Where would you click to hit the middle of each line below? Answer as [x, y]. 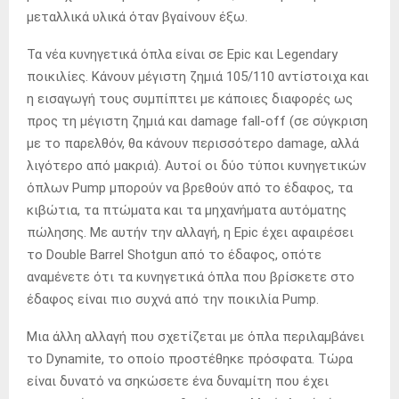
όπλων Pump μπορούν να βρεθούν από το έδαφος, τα [190, 187]
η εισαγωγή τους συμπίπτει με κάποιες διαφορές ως [190, 98]
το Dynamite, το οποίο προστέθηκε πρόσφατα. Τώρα [190, 358]
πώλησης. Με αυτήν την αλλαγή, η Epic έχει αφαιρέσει [190, 232]
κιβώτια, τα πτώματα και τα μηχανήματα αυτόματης [187, 210]
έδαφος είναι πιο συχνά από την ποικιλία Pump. [173, 299]
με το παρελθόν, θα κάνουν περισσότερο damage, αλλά [193, 143]
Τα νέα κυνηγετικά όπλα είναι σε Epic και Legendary [182, 54]
